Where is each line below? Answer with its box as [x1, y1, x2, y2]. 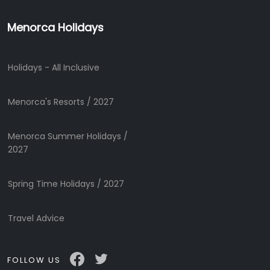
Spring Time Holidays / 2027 [8, 178, 124, 190]
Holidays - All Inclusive [8, 61, 99, 74]
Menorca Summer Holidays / [8, 130, 128, 143]
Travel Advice [8, 212, 64, 225]
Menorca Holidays [7, 20, 104, 36]
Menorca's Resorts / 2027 [8, 96, 114, 108]
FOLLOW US [7, 254, 61, 266]
